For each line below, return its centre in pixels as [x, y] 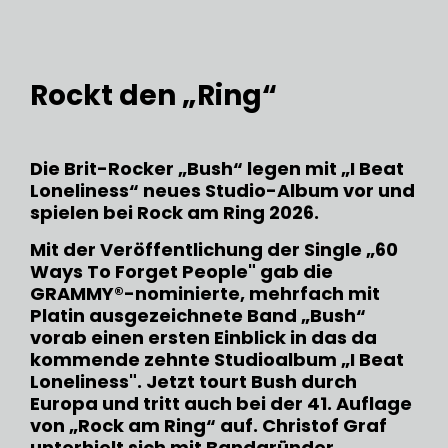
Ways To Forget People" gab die [181, 272]
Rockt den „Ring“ [153, 96]
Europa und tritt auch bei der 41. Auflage [221, 404]
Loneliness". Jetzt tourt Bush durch [193, 382]
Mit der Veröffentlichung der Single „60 [214, 250]
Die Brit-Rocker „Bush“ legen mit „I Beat [217, 169]
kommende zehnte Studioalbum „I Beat [217, 360]
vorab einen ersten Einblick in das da [203, 338]
